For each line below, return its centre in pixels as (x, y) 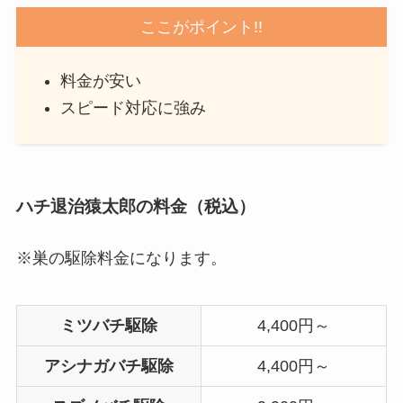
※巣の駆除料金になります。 (121, 258)
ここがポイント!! (201, 27)
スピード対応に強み (134, 108)
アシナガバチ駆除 (108, 366)
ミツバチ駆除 (108, 325)
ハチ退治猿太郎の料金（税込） (135, 206)
